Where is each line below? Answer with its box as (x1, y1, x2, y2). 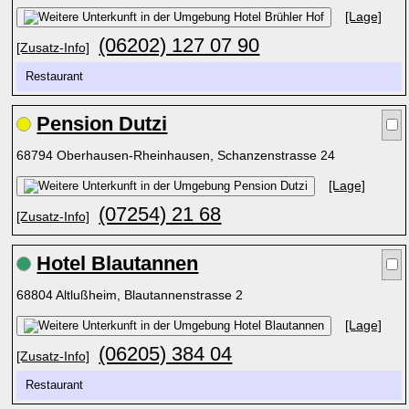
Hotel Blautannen (37, 252, 199, 275)
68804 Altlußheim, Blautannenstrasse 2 (16, 288, 247, 302)
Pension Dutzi (37, 112, 168, 135)
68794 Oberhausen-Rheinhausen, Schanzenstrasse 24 (16, 148, 340, 163)
